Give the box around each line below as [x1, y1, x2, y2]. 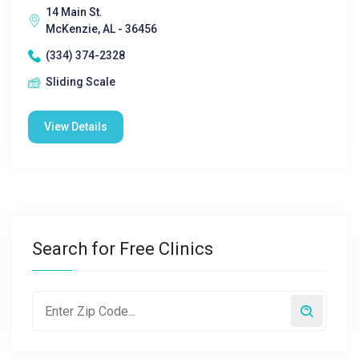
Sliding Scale [46, 75, 115, 88]
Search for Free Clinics [32, 239, 213, 259]
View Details [44, 120, 107, 133]
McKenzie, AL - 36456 [46, 22, 157, 35]
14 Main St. [46, 6, 103, 18]
